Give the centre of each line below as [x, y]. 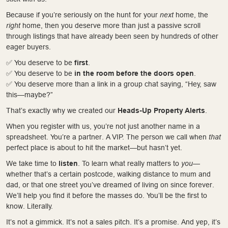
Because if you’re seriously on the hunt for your [83, 15]
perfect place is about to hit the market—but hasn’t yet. [94, 147]
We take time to [32, 163]
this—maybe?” [30, 94]
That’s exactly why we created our [62, 110]
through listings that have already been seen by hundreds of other [112, 36]
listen [68, 163]
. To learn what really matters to [130, 163]
